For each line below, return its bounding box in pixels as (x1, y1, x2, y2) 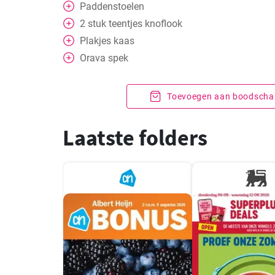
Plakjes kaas (80, 35, 134, 47)
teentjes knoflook (109, 18, 182, 29)
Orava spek (80, 52, 128, 64)
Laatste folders (63, 124, 207, 152)
